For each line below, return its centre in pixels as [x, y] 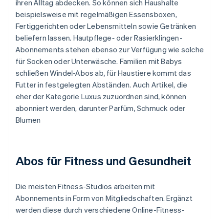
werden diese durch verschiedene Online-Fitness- [100, 210]
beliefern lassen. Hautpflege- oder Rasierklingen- [99, 38]
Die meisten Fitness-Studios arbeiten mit [85, 186]
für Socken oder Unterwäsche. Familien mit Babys [99, 61]
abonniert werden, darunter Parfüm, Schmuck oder [101, 108]
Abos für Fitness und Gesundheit [104, 161]
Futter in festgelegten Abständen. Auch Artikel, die [102, 85]
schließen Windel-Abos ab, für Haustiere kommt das [103, 73]
